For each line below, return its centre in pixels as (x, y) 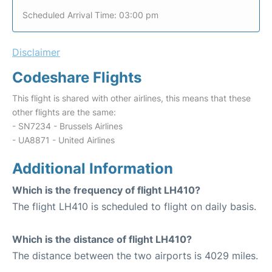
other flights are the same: (64, 112)
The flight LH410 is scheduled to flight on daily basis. (134, 206)
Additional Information (93, 168)
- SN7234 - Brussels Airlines (67, 126)
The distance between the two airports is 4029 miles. (135, 256)
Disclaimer (36, 52)
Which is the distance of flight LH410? (102, 239)
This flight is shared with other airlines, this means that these (131, 98)
